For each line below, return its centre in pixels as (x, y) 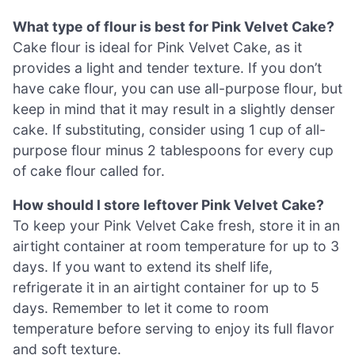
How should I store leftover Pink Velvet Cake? (168, 205)
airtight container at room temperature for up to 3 (176, 246)
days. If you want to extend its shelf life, (143, 267)
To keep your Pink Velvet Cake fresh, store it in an (176, 226)
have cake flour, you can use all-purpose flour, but (177, 88)
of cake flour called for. (89, 170)
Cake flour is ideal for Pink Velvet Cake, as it (157, 47)
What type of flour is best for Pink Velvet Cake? (174, 26)
